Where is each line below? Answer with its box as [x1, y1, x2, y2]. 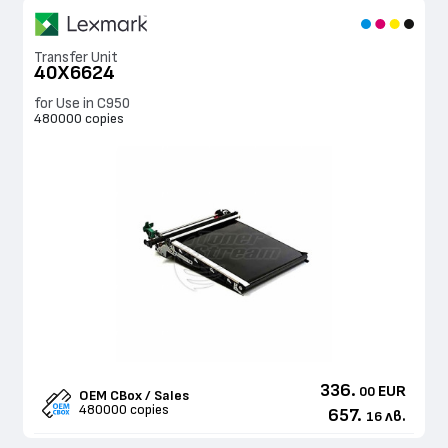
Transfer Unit [34, 50, 118, 66]
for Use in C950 [34, 96, 130, 112]
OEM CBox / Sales [78, 389, 189, 404]
